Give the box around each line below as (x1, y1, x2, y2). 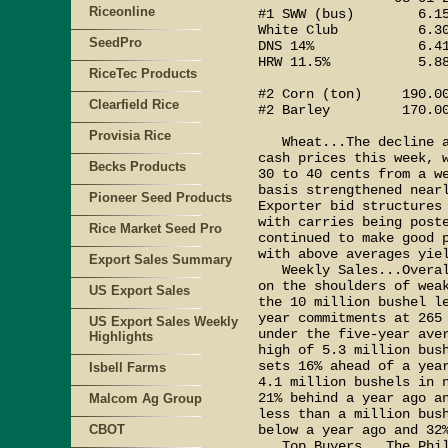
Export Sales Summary (89, 252, 232, 267)
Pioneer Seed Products (89, 190, 232, 205)
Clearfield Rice (89, 97, 179, 112)
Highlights (89, 329, 153, 344)
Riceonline (89, 4, 155, 19)
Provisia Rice (89, 128, 171, 143)
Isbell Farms (89, 360, 166, 375)
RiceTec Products (89, 66, 197, 81)
